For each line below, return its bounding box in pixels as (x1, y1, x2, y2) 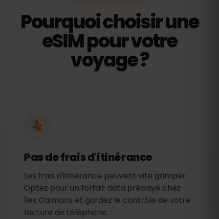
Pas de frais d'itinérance (24, 150, 153, 164)
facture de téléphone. (24, 207, 108, 218)
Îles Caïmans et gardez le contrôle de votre (24, 195, 191, 206)
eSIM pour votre (42, 28, 177, 54)
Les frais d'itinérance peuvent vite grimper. (24, 170, 187, 181)
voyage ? (70, 47, 149, 73)
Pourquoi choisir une (21, 9, 198, 35)
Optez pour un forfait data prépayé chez (24, 182, 181, 194)
